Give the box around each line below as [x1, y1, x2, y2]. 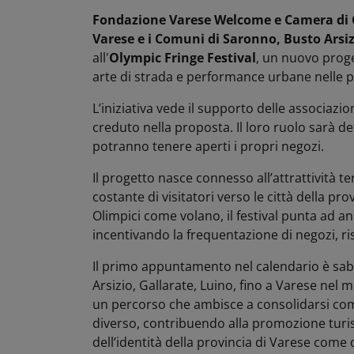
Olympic [109, 48, 161, 66]
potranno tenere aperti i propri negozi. [92, 137, 324, 155]
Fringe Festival [164, 48, 256, 66]
